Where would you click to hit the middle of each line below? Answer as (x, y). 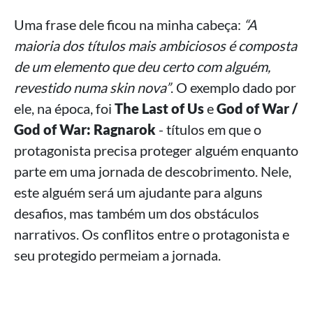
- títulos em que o (209, 130)
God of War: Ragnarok (85, 130)
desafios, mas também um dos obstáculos (137, 213)
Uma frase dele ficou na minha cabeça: (129, 25)
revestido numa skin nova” (92, 88)
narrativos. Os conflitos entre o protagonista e (152, 234)
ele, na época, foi (64, 109)
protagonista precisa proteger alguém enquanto (156, 151)
